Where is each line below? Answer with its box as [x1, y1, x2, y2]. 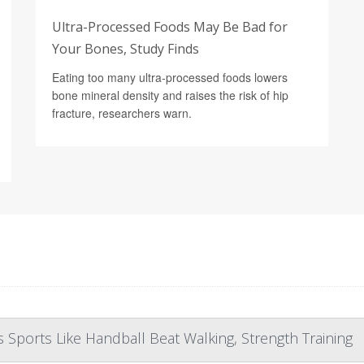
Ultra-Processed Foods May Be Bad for [52, 17, 288, 36]
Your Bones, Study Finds [52, 39, 199, 58]
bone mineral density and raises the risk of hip [52, 86, 288, 103]
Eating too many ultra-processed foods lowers [52, 68, 288, 85]
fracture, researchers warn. [52, 104, 192, 121]
